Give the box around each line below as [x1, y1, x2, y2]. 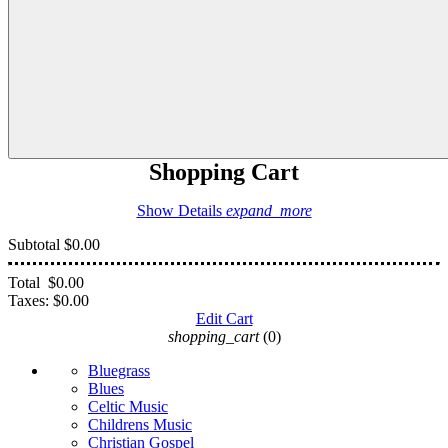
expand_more [225, 201, 312, 219]
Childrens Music [88, 415, 192, 433]
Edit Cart [195, 309, 253, 327]
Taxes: [8, 291, 49, 309]
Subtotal [8, 235, 64, 253]
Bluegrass [88, 361, 150, 379]
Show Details [136, 201, 226, 219]
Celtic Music [88, 397, 168, 415]
